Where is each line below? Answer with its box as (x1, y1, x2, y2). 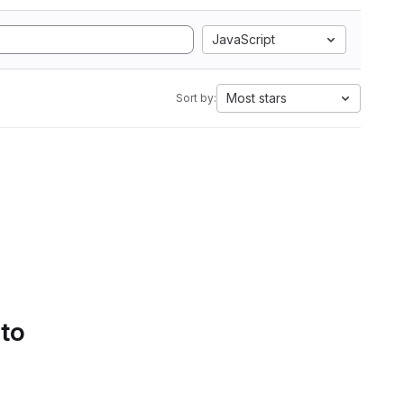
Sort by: (176, 91, 216, 105)
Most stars (226, 90, 287, 106)
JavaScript (212, 32, 275, 47)
